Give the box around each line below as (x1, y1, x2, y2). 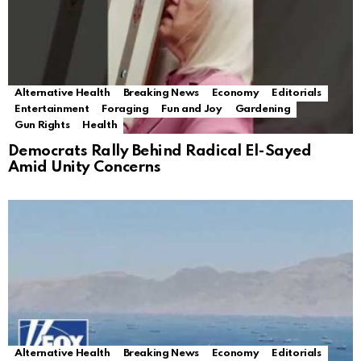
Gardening (234, 104, 291, 115)
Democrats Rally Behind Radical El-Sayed (8, 143, 312, 160)
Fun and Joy (161, 104, 222, 115)
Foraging (102, 104, 149, 115)
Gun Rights (15, 120, 70, 131)
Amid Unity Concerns (8, 160, 161, 176)
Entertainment (15, 104, 89, 115)
